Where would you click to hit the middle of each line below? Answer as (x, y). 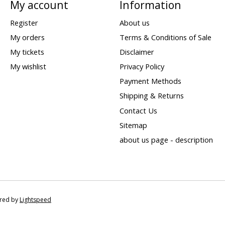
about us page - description (166, 139)
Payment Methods (150, 81)
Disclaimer (137, 52)
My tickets (27, 52)
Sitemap (133, 125)
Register (24, 22)
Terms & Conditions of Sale (165, 37)
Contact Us (138, 110)
